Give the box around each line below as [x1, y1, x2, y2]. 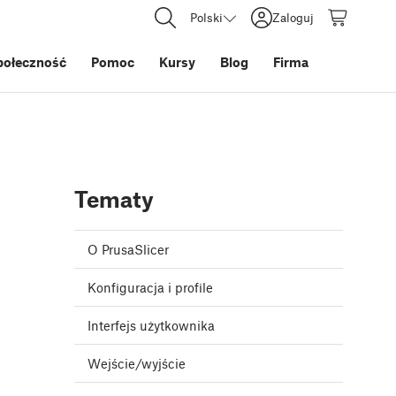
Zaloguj [272, 10, 314, 25]
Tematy [74, 186, 154, 213]
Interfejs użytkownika [88, 317, 215, 334]
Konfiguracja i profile [88, 279, 213, 296]
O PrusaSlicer [88, 241, 169, 258]
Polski [190, 10, 223, 25]
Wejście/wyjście [88, 355, 186, 372]
